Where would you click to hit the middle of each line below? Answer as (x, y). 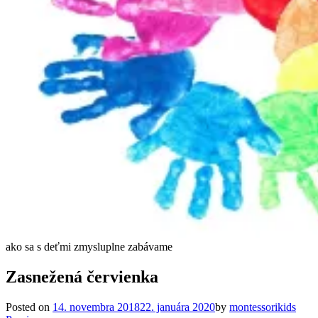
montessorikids (263, 307)
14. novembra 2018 (96, 307)
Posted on (29, 307)
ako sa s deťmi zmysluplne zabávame (89, 247)
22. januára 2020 (177, 307)
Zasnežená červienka (82, 276)
